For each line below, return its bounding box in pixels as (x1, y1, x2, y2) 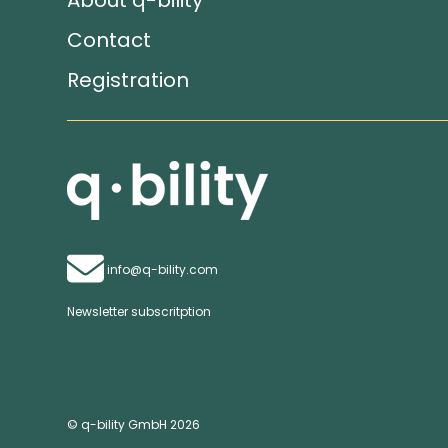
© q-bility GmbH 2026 (67, 416, 200, 434)
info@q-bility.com (107, 261, 218, 278)
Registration (67, 66, 189, 94)
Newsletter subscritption (67, 303, 211, 321)
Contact (67, 26, 151, 54)
